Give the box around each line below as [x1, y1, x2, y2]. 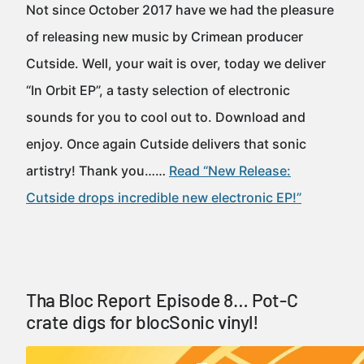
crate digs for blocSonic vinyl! [26, 310, 259, 333]
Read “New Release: [169, 162, 291, 179]
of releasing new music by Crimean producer [26, 28, 303, 45]
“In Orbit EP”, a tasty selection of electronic [26, 82, 290, 98]
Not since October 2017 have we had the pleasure [26, 2, 334, 18]
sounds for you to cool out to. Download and [26, 109, 305, 125]
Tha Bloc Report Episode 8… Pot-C [26, 288, 298, 311]
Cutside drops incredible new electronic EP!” [26, 189, 301, 206]
